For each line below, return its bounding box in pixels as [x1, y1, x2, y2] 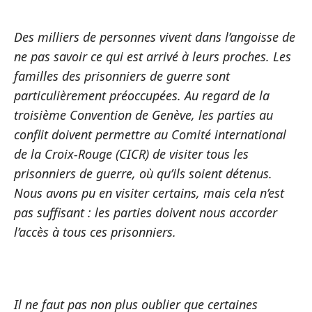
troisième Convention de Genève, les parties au [14, 107, 273, 123]
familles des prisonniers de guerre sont [14, 68, 230, 84]
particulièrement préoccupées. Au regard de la [14, 87, 270, 104]
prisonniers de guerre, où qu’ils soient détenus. [14, 165, 272, 182]
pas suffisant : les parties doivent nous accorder [14, 204, 277, 221]
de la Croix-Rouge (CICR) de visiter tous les [14, 146, 249, 162]
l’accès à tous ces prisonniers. [14, 224, 176, 240]
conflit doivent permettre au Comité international [14, 126, 286, 143]
